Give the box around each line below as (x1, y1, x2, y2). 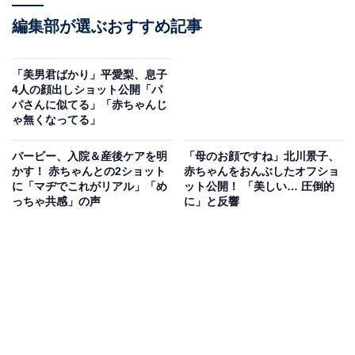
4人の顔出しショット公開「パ (12, 83, 162, 97)
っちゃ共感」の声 (12, 195, 101, 208)
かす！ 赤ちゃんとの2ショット (12, 165, 166, 178)
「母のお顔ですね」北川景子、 (183, 150, 339, 163)
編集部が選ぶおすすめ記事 (12, 17, 202, 36)
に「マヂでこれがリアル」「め (12, 180, 167, 193)
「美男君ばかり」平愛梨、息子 (12, 68, 167, 82)
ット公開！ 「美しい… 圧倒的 (183, 180, 334, 193)
